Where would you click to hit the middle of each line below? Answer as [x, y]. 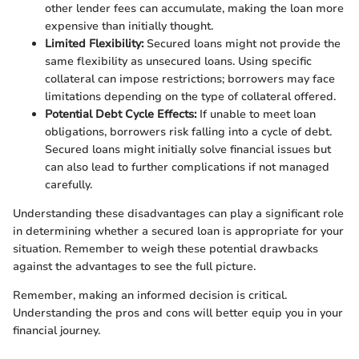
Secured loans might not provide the [242, 43]
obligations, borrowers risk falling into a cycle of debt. [188, 131]
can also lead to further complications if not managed [187, 167]
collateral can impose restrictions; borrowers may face [190, 79]
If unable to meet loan [256, 114]
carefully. [69, 184]
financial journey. [56, 330]
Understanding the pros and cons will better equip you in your [178, 313]
